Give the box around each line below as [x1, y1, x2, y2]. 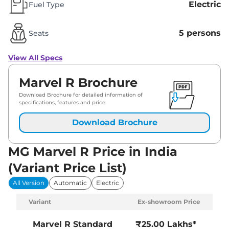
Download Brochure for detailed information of [19, 91, 143, 99]
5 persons [179, 28, 221, 38]
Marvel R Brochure [19, 75, 138, 90]
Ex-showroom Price [138, 198, 200, 206]
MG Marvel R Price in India [8, 144, 177, 159]
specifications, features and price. [19, 99, 106, 106]
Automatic [54, 179, 87, 187]
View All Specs [8, 53, 62, 63]
